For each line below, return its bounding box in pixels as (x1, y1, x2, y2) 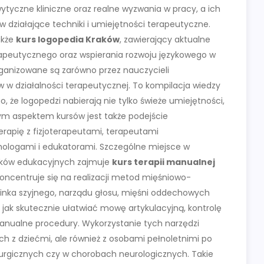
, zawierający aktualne (120, 34, 210, 46)
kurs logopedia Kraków (16, 34, 120, 46)
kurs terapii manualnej (112, 156, 215, 169)
